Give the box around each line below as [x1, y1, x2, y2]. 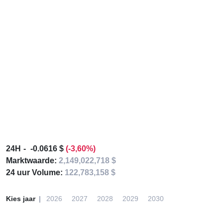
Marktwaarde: [6, 156, 59, 165]
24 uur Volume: [6, 168, 65, 177]
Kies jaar [6, 195, 35, 203]
